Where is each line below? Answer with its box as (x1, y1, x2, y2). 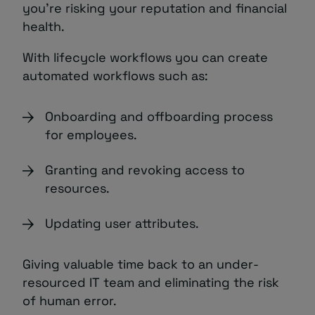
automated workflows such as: (22, 67, 208, 84)
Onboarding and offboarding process (45, 108, 273, 125)
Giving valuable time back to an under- (22, 256, 259, 273)
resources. (45, 180, 110, 197)
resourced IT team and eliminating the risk (22, 274, 279, 291)
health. (22, 18, 65, 35)
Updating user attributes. (45, 215, 199, 232)
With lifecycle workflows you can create (22, 49, 268, 66)
